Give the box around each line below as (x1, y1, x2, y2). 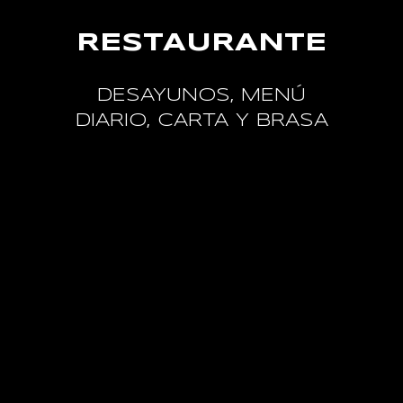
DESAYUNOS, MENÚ (97, 87, 306, 105)
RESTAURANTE (76, 31, 327, 57)
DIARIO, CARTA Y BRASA (75, 112, 328, 130)
